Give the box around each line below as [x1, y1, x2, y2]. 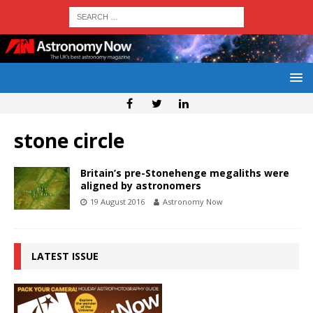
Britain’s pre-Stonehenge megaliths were [80, 166, 289, 180]
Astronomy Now [163, 196, 223, 208]
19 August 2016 [90, 196, 145, 208]
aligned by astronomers [80, 179, 201, 193]
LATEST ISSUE [31, 249, 99, 263]
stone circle [14, 127, 124, 154]
